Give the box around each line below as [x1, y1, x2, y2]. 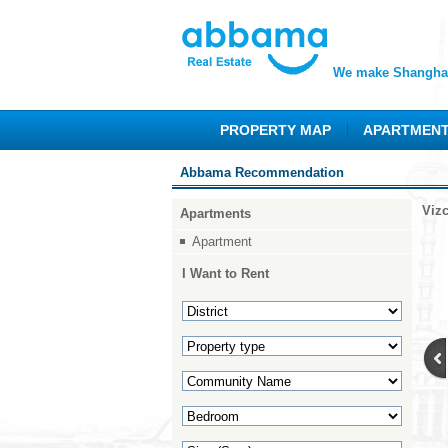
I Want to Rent [182, 266, 269, 281]
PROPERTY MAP [220, 122, 331, 138]
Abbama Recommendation [172, 165, 344, 180]
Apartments [180, 206, 251, 221]
